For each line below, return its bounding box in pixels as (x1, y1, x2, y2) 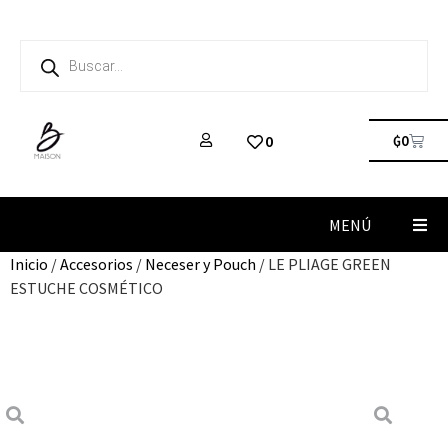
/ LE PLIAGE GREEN (256, 254, 391, 275)
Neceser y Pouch (145, 254, 256, 275)
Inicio (10, 254, 48, 275)
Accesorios (60, 254, 133, 275)
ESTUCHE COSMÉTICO (10, 278, 163, 299)
